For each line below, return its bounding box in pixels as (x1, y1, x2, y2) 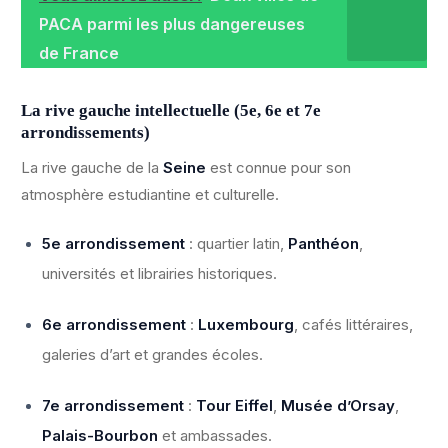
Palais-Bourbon (42, 426, 158, 446)
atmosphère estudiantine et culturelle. (21, 185, 279, 205)
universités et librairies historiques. (42, 264, 277, 284)
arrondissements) (21, 122, 150, 142)
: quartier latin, (185, 234, 288, 254)
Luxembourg (198, 315, 294, 335)
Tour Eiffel (196, 396, 273, 416)
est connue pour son (206, 158, 351, 178)
